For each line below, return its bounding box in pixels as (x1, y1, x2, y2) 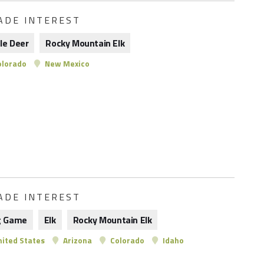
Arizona (61, 235, 92, 246)
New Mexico (43, 58, 90, 70)
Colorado (108, 235, 144, 246)
